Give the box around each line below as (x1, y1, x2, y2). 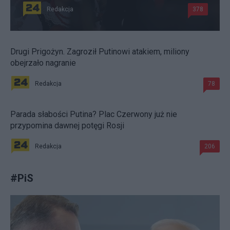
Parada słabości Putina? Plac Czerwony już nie (10, 109, 177, 120)
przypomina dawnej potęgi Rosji (10, 121, 124, 131)
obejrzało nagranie (10, 58, 76, 68)
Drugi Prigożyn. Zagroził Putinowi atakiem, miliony (10, 47, 189, 57)
